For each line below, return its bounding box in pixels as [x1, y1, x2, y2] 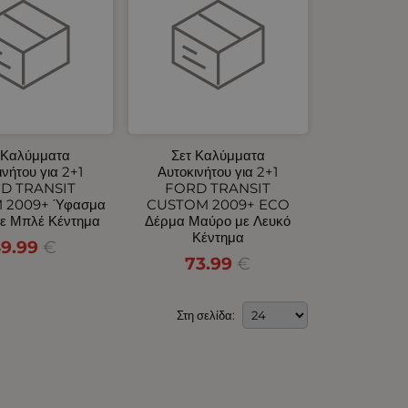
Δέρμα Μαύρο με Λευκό [145, 211, 291, 229]
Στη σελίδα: [177, 307, 236, 322]
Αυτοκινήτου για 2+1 [158, 162, 279, 180]
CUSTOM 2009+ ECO [146, 195, 290, 213]
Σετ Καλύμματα [170, 146, 265, 164]
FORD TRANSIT [165, 178, 271, 197]
